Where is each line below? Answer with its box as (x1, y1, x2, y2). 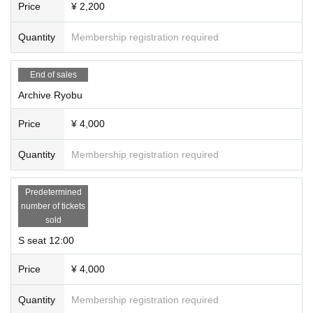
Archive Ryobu (18, 89, 82, 101)
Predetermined (24, 187, 82, 197)
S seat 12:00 (18, 234, 74, 246)
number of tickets (21, 201, 85, 211)
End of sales (29, 69, 77, 80)
